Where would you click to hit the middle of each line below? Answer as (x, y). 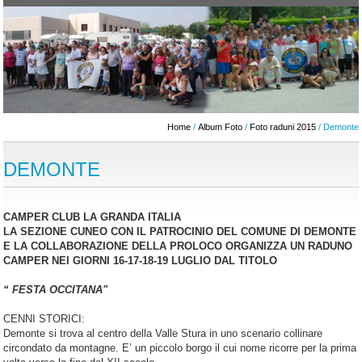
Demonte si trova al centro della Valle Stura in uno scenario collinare (163, 333)
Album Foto (220, 126)
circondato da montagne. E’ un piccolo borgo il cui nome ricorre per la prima (180, 347)
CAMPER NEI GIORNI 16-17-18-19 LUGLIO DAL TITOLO (141, 260)
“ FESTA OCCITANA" (56, 289)
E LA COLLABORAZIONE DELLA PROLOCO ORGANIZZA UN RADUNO (178, 246)
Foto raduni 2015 (282, 126)
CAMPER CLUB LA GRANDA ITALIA (93, 217)
